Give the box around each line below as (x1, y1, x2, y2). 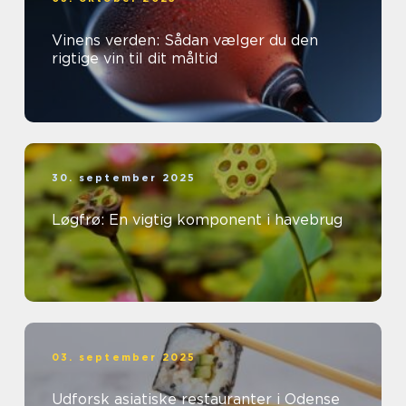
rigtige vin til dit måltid (52, 49, 217, 67)
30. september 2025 (52, 170, 197, 184)
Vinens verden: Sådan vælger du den (52, 31, 318, 49)
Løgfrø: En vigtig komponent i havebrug (52, 210, 343, 228)
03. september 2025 (52, 350, 197, 363)
